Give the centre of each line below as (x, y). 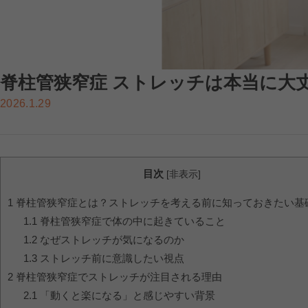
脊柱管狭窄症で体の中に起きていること (131, 221)
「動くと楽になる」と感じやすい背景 (126, 296)
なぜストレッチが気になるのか (110, 240)
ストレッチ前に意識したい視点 (110, 258)
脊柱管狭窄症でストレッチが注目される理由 (118, 277)
